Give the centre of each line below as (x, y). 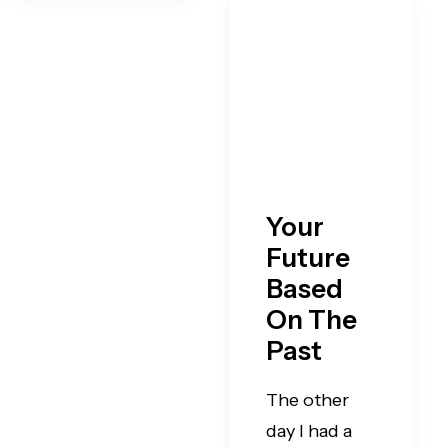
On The (311, 320)
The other (307, 400)
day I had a (309, 431)
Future (308, 258)
